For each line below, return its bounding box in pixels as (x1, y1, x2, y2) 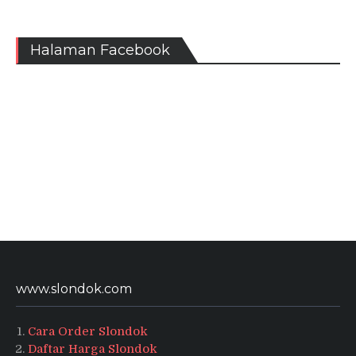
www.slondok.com (16, 281, 132, 296)
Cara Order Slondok (28, 323, 148, 339)
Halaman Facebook (30, 41, 170, 59)
